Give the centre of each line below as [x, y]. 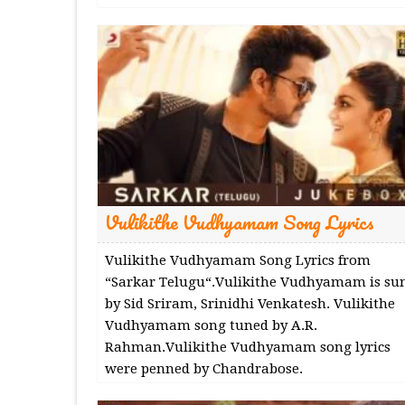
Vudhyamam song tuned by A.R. [211, 325]
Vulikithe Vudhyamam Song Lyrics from [237, 260]
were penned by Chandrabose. [203, 368]
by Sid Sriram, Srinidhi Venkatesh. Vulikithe [250, 303]
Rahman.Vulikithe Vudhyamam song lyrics [247, 347]
